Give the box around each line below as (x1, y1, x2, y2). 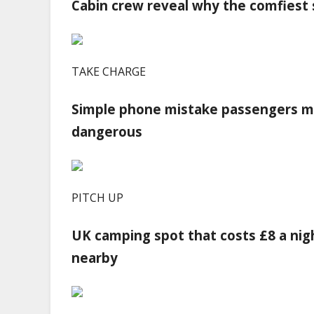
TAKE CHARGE (71, 63, 146, 79)
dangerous (71, 122, 142, 140)
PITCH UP (71, 189, 123, 205)
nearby (71, 248, 118, 266)
